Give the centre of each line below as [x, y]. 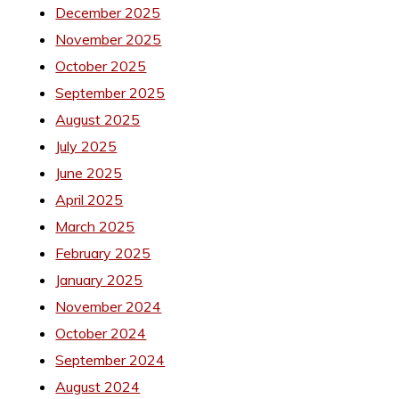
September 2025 [110, 92]
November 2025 [109, 39]
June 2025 [89, 172]
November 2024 [109, 306]
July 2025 [86, 146]
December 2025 [108, 12]
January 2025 [99, 279]
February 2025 [103, 252]
